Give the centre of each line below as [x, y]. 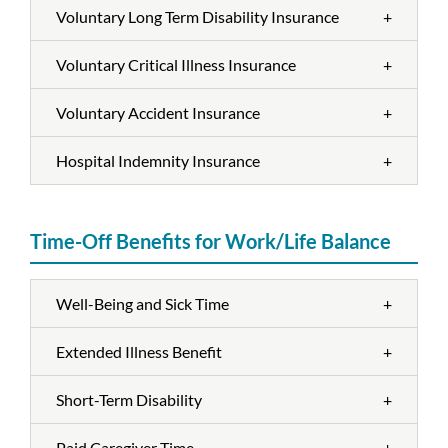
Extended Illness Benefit [139, 351]
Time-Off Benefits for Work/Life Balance [210, 241]
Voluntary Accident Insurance [158, 112]
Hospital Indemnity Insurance [158, 160]
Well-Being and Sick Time [142, 303]
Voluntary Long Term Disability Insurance [197, 16]
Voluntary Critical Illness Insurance [176, 64]
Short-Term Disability [129, 399]
